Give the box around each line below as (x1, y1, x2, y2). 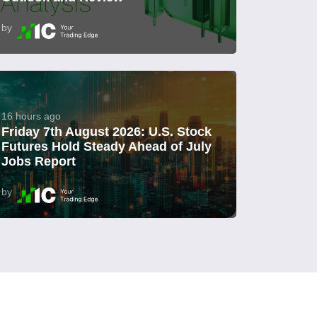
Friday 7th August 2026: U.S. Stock (1, 125, 212, 139)
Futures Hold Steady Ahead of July (1, 139, 212, 154)
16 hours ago (1, 110, 61, 122)
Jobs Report (1, 154, 76, 169)
